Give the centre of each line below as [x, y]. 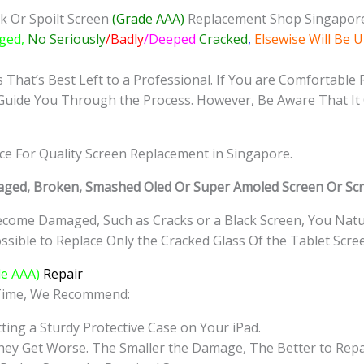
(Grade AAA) [148, 19]
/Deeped [171, 39]
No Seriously [65, 39]
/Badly [125, 39]
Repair [61, 274]
